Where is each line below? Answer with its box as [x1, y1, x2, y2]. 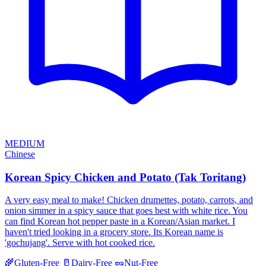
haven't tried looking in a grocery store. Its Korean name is [5, 227, 223, 237]
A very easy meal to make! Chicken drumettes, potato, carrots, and [5, 195, 253, 205]
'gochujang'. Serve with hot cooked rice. [5, 237, 155, 248]
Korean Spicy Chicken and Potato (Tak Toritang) [5, 170, 246, 183]
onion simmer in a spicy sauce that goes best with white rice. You [5, 205, 248, 216]
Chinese [5, 149, 35, 159]
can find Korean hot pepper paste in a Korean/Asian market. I [5, 216, 235, 227]
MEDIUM [5, 138, 45, 148]
